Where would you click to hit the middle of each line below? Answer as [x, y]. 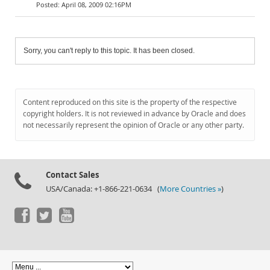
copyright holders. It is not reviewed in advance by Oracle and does [134, 114]
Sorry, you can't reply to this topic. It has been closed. [109, 51]
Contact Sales [72, 175]
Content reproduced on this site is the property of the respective [130, 102]
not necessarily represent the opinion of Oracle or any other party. [133, 125]
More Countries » [190, 189]
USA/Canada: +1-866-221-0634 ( [103, 189]
